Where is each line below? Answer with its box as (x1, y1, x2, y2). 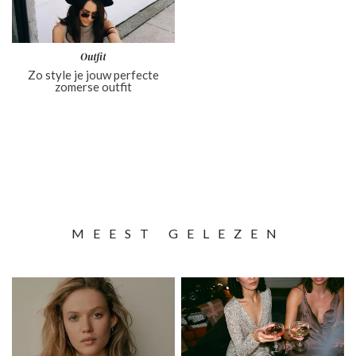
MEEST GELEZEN (71, 225, 285, 241)
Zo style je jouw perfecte (27, 68, 159, 83)
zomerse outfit (54, 79, 132, 95)
